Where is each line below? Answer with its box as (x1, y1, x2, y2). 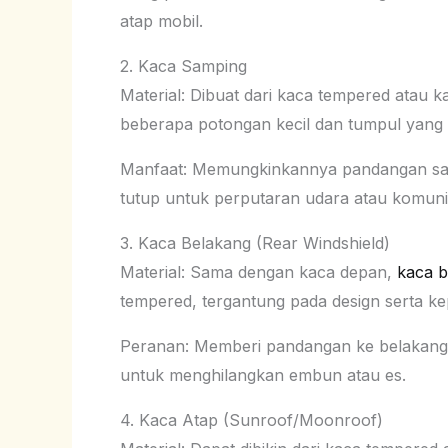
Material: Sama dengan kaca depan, (120, 261, 397, 282)
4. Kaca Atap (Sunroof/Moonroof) (120, 409, 383, 430)
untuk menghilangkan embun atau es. (120, 364, 406, 385)
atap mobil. (120, 10, 203, 31)
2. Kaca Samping (120, 55, 247, 76)
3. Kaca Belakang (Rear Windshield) (120, 232, 390, 253)
